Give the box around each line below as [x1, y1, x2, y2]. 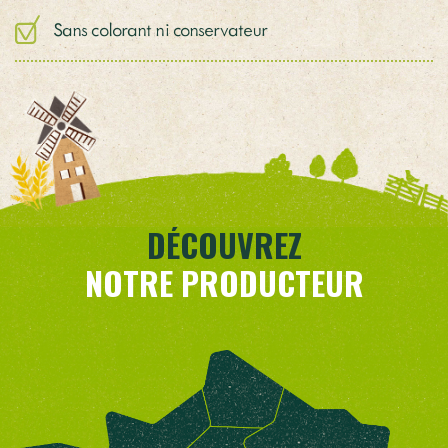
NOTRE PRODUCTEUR [84, 258, 364, 306]
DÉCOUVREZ [146, 220, 302, 268]
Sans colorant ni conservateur [52, 16, 268, 42]
